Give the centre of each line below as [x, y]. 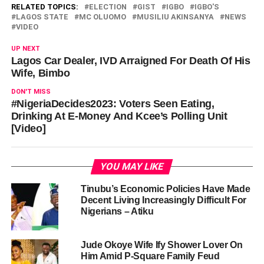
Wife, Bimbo [40, 73]
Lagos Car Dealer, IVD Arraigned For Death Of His [131, 61]
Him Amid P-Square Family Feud [150, 256]
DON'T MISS [31, 92]
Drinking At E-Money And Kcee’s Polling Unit [119, 116]
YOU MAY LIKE [132, 167]
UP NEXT [25, 49]
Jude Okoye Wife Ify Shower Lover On [161, 245]
